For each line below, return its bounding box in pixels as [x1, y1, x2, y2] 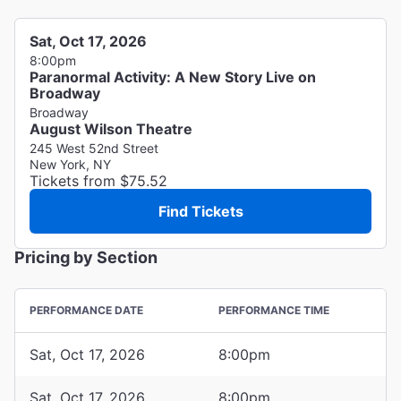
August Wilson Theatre [30, 119, 192, 138]
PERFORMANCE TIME [218, 303, 329, 317]
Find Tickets [158, 201, 243, 220]
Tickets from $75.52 [30, 171, 167, 190]
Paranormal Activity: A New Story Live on [30, 67, 316, 86]
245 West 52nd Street [30, 140, 158, 156]
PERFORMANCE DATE [30, 303, 143, 317]
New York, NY [30, 156, 111, 172]
